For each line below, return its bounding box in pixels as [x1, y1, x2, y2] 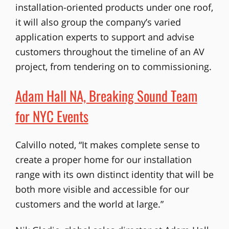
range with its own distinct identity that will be [15, 168, 214, 180]
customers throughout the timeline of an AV [15, 45, 204, 58]
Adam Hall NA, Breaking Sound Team [15, 85, 197, 106]
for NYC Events [15, 105, 88, 126]
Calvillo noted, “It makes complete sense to [15, 138, 200, 151]
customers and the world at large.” [15, 197, 164, 210]
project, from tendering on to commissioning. [15, 60, 212, 73]
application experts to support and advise [15, 30, 194, 43]
